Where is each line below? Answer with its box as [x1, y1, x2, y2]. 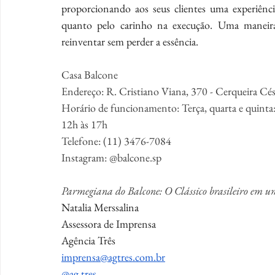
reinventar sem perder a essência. [61, 34, 198, 48]
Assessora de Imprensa [61, 216, 156, 231]
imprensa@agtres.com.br [61, 249, 165, 264]
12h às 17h [61, 117, 107, 131]
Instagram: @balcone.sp [61, 150, 161, 165]
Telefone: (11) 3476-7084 [61, 133, 171, 148]
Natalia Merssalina [61, 199, 139, 214]
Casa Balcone [61, 67, 118, 82]
